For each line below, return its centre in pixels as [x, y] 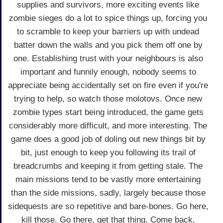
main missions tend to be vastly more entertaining [108, 179]
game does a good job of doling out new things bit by [108, 139]
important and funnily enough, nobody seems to [108, 72]
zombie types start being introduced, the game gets [108, 112]
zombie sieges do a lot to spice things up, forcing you [108, 18]
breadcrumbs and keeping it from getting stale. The [108, 166]
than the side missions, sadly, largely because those [108, 193]
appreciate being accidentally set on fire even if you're [108, 85]
